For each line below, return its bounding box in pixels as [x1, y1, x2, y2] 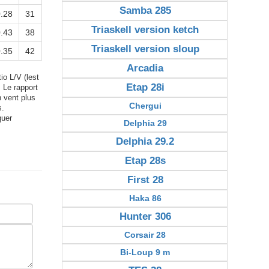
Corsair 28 [124, 230, 166, 240]
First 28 [127, 174, 163, 186]
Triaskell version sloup [91, 43, 199, 55]
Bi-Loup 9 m [120, 247, 171, 257]
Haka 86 [128, 193, 162, 203]
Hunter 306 [119, 211, 171, 222]
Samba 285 [119, 5, 171, 16]
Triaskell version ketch [91, 24, 199, 35]
